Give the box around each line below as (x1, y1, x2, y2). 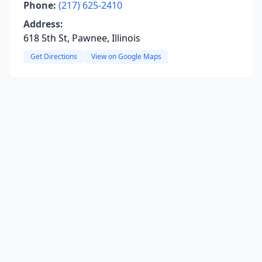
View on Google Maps (91, 51, 161, 61)
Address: (23, 18, 63, 30)
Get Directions (30, 51, 77, 61)
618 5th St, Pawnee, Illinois (23, 32, 140, 44)
